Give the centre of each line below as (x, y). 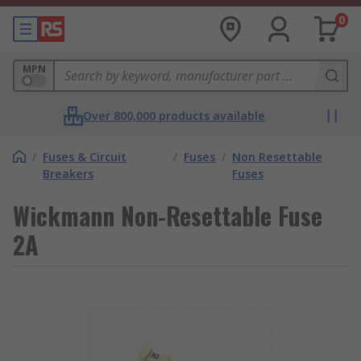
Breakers (68, 174)
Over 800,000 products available (174, 116)
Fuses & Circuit (85, 157)
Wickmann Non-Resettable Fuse (168, 216)
